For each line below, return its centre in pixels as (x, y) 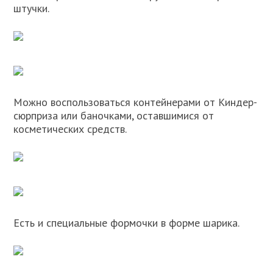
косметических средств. (70, 129)
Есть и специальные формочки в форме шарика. (127, 223)
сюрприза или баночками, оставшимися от (114, 115)
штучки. (32, 8)
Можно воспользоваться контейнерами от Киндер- (136, 102)
